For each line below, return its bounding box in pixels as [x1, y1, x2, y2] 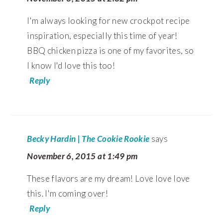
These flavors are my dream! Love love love [27, 173, 190, 184]
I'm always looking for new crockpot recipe [27, 15, 190, 26]
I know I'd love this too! [27, 60, 115, 71]
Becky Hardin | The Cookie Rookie [27, 133, 150, 144]
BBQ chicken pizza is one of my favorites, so [27, 45, 194, 56]
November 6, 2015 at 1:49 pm [27, 150, 138, 161]
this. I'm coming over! [27, 188, 108, 199]
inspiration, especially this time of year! [27, 30, 178, 41]
